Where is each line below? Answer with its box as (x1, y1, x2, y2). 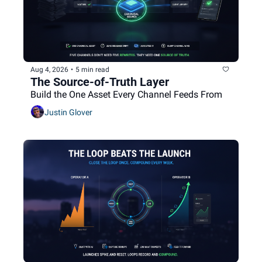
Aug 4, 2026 (30, 65, 68, 74)
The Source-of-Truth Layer (30, 75, 169, 89)
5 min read (75, 65, 109, 74)
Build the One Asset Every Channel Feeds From (30, 89, 222, 101)
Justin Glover (44, 107, 92, 117)
